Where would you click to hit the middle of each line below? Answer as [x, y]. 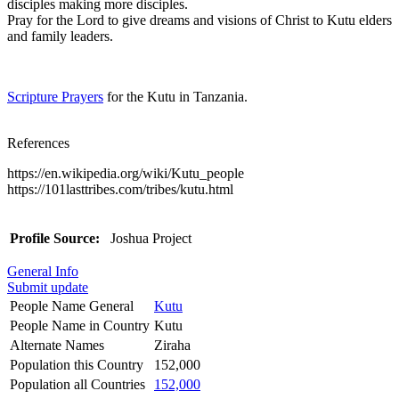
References [38, 142]
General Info [43, 271]
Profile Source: [55, 238]
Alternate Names [57, 345]
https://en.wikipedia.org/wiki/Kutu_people [126, 173]
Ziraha [172, 345]
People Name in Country [80, 325]
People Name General [72, 305]
